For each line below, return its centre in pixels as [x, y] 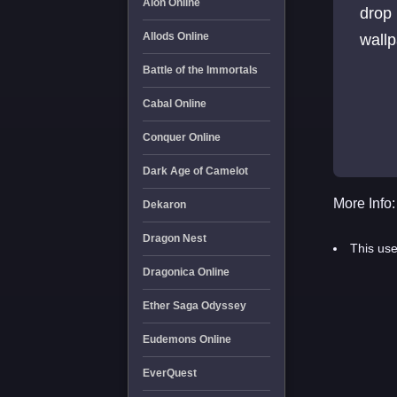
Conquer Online [181, 137]
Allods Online [175, 36]
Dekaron [164, 205]
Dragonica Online [186, 272]
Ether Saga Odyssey [194, 306]
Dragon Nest [174, 238]
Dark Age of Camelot [195, 171]
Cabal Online [174, 104]
